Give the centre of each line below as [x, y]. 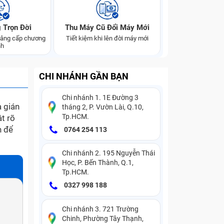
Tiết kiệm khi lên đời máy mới [107, 38]
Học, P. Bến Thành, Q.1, [98, 163]
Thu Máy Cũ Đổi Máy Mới [107, 27]
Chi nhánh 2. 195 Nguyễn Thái [108, 153]
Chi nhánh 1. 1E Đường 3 [100, 97]
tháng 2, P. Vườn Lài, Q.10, [103, 107]
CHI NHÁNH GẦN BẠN [84, 76]
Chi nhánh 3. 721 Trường [100, 209]
